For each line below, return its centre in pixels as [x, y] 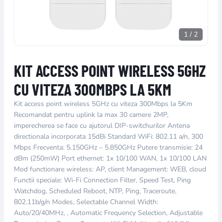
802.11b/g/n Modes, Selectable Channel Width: [86, 202]
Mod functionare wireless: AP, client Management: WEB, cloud [110, 169]
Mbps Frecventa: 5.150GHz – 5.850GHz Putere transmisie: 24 [108, 147]
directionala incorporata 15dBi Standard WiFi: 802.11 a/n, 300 [109, 137]
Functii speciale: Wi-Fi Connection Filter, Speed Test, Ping [102, 180]
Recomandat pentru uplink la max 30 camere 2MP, [91, 115]
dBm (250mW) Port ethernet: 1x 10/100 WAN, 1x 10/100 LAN [110, 158]
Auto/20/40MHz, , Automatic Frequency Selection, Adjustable [108, 213]
